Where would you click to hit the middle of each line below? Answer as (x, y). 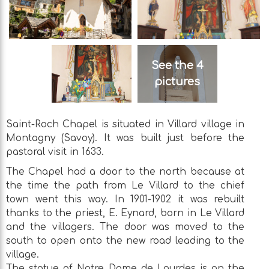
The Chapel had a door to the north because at (125, 172)
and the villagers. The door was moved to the (125, 227)
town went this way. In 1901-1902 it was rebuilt (125, 200)
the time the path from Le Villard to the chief (125, 186)
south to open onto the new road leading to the (125, 241)
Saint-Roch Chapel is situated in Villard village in (125, 125)
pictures (177, 81)
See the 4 (177, 65)
